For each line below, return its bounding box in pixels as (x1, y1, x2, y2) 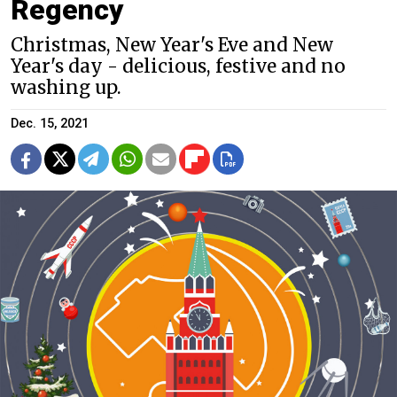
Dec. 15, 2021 (11, 115, 89, 131)
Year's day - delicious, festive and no (11, 54, 346, 78)
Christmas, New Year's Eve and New (11, 33, 333, 57)
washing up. (11, 75, 121, 99)
